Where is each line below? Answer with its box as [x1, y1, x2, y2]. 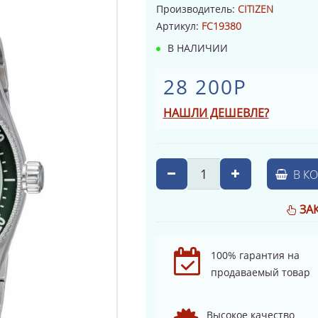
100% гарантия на [210, 248, 300, 262]
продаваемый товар [210, 265, 310, 279]
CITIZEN [237, 1, 273, 16]
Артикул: [155, 18, 202, 33]
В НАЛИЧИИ [164, 40, 228, 55]
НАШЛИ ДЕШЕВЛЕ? [163, 104, 269, 121]
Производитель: [155, 1, 238, 16]
